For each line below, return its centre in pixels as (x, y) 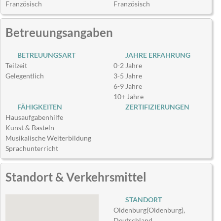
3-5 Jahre (128, 76)
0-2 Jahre (128, 66)
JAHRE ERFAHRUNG (156, 55)
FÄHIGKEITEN (38, 107)
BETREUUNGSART (45, 55)
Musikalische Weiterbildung (48, 138)
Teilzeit (16, 66)
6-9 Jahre (128, 86)
